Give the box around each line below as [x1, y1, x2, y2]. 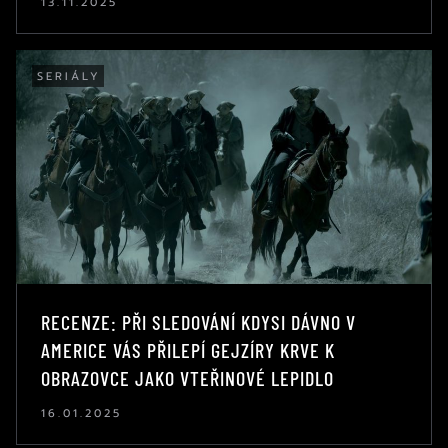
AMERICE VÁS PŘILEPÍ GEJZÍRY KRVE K [41, 337, 335, 362]
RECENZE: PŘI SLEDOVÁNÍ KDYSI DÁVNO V [41, 309, 356, 334]
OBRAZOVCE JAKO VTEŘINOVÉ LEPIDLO [41, 365, 334, 390]
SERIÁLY [37, 67, 101, 85]
